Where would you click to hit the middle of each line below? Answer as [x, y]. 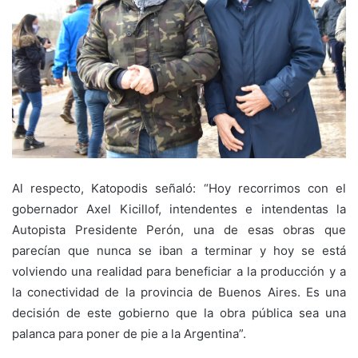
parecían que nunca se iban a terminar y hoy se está [179, 250]
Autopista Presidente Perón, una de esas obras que [179, 229]
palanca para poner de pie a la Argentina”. [129, 333]
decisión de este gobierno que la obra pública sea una [179, 312]
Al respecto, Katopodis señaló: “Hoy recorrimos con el [179, 188]
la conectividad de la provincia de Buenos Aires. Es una [179, 292]
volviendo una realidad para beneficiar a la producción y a [179, 271]
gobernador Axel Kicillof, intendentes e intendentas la [179, 209]
